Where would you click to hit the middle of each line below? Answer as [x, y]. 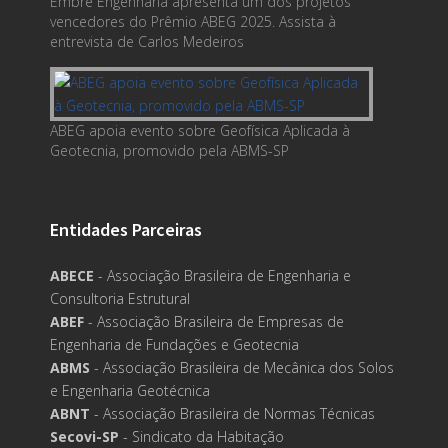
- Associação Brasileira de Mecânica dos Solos [242, 367]
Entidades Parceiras [126, 229]
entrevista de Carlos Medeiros [147, 41]
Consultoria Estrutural [120, 298]
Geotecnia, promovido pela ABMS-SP [169, 150]
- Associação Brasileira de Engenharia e [222, 275]
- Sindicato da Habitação [201, 436]
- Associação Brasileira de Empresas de [214, 321]
